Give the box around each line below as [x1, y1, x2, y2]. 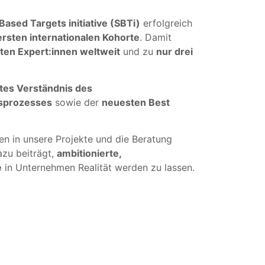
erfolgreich [140, 17, 193, 29]
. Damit [140, 31, 172, 43]
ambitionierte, [57, 147, 122, 160]
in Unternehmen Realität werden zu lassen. [2, 161, 195, 174]
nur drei [156, 45, 193, 57]
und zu [120, 45, 157, 57]
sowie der [52, 96, 102, 108]
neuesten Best [102, 96, 170, 108]
